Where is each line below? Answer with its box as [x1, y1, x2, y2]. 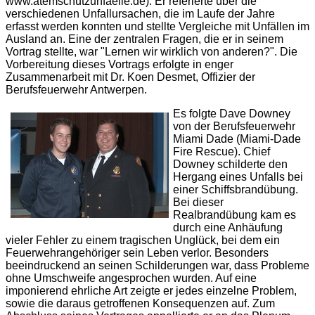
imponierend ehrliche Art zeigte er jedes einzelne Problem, [6, 285, 297, 297]
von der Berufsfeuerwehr [173, 120, 295, 132]
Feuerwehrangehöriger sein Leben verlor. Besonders [6, 247, 269, 259]
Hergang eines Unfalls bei [173, 171, 303, 183]
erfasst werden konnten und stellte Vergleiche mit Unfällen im [6, 20, 309, 32]
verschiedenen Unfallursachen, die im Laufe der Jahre [6, 8, 275, 20]
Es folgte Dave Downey [173, 108, 290, 120]
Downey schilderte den [173, 158, 288, 170]
